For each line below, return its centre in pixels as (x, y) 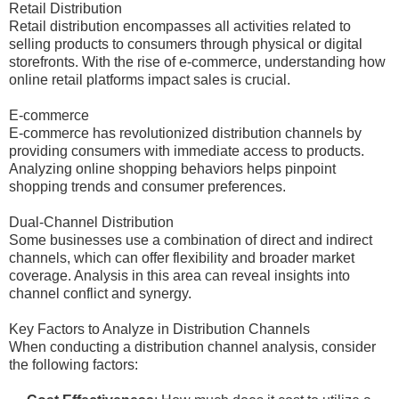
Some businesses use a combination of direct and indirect (191, 240)
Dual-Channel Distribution (91, 222)
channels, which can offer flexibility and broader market (182, 258)
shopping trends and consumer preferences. (147, 187)
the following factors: (73, 365)
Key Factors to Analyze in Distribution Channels (159, 329)
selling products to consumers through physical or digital (186, 44)
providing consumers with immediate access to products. (187, 151)
